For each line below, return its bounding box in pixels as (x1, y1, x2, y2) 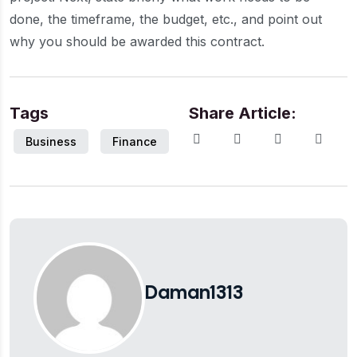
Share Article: (189, 104, 296, 123)
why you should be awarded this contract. (10, 33, 265, 49)
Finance (112, 135, 157, 148)
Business (25, 135, 76, 148)
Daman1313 (145, 279, 243, 304)
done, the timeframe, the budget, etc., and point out (10, 11, 322, 27)
